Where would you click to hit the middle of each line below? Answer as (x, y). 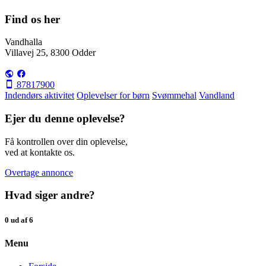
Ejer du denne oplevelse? (65, 118)
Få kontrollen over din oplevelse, (66, 141)
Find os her (32, 19)
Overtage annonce (39, 172)
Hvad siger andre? (50, 195)
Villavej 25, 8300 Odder (50, 53)
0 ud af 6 (19, 220)
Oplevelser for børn (113, 96)
